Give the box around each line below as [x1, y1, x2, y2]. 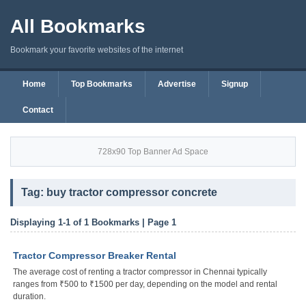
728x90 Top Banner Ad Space [98, 147, 208, 156]
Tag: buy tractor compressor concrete [21, 186, 217, 198]
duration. [13, 292, 46, 301]
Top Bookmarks [71, 79, 133, 89]
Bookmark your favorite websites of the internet [10, 45, 183, 55]
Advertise [158, 79, 196, 89]
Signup [221, 79, 248, 89]
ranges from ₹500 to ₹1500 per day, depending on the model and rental [13, 279, 277, 289]
